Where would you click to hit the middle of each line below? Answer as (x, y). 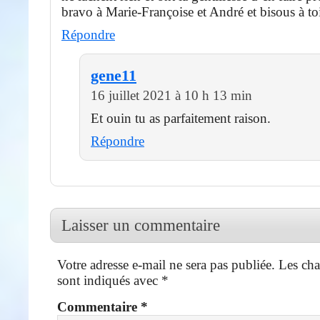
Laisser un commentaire (141, 225)
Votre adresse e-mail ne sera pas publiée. (166, 264)
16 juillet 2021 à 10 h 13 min (171, 95)
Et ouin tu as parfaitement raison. (181, 118)
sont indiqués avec (109, 280)
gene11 (114, 75)
